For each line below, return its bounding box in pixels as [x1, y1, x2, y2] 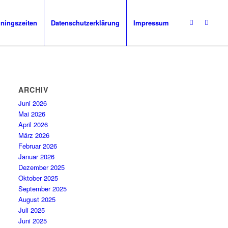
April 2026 [18, 120, 48, 129]
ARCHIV [18, 84, 49, 95]
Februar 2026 [18, 141, 58, 151]
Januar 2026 [18, 152, 55, 161]
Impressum [133, 18, 169, 27]
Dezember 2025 [18, 162, 65, 172]
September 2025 [18, 184, 67, 193]
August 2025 [18, 194, 56, 204]
